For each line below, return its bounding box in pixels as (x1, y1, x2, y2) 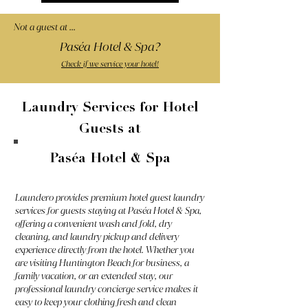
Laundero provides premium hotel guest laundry (15, 192, 204, 203)
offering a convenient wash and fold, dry (15, 218, 172, 229)
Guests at (79, 123, 141, 137)
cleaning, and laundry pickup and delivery (15, 231, 179, 242)
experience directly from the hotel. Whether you (15, 244, 195, 255)
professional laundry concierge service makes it (15, 283, 198, 294)
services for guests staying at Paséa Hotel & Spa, (15, 205, 201, 216)
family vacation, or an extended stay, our (15, 270, 173, 281)
